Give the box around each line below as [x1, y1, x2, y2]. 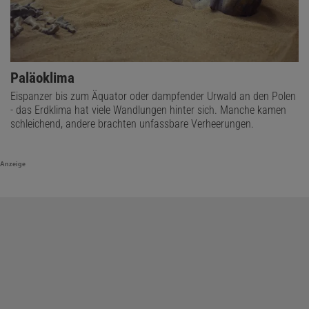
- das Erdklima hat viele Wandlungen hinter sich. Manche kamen [10, 103, 286, 117]
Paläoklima [10, 69, 74, 86]
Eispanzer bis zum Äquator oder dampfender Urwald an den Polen [10, 89, 296, 103]
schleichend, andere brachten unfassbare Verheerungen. [10, 117, 254, 130]
